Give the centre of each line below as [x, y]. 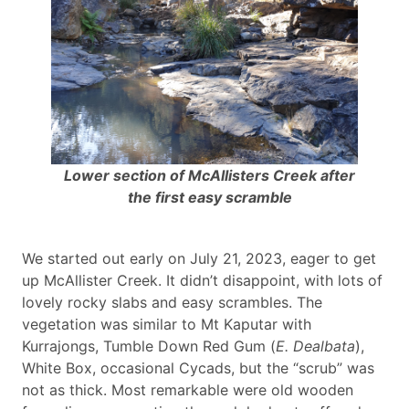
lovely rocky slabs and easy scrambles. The [172, 303]
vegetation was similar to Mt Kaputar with [167, 325]
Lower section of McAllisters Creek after [210, 176]
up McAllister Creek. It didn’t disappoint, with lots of [202, 281]
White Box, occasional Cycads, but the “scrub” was [198, 368]
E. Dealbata [315, 346]
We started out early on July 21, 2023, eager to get [199, 259]
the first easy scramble [210, 198]
